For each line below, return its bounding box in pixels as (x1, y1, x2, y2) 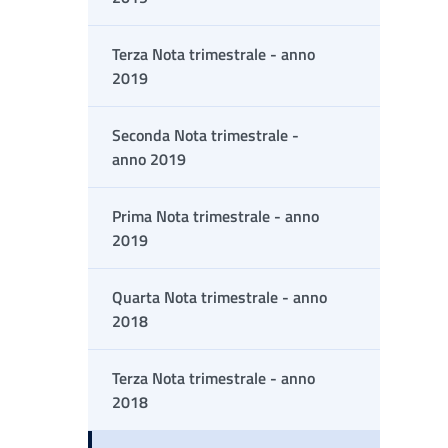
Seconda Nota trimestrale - (112, 123, 299, 147)
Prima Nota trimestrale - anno (112, 204, 319, 228)
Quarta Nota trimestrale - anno (112, 285, 327, 309)
